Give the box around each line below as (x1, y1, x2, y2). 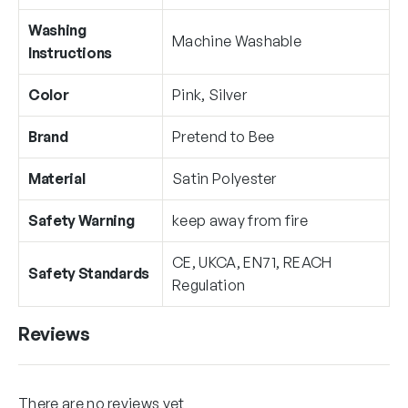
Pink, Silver (172, 85, 247, 104)
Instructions (28, 43, 113, 62)
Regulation (172, 275, 246, 294)
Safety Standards (28, 263, 149, 282)
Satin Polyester (172, 168, 277, 188)
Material (28, 168, 86, 188)
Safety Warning (28, 210, 135, 229)
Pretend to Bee (172, 127, 275, 146)
